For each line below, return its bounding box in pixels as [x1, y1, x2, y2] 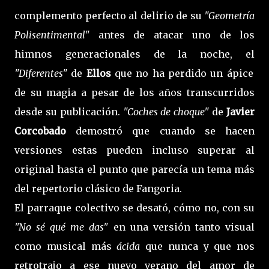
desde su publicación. [14, 105, 123, 118]
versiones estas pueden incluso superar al [14, 144, 255, 156]
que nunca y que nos [140, 240, 255, 252]
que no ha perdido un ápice [115, 67, 253, 79]
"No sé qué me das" [14, 220, 109, 233]
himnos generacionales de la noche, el [14, 47, 255, 60]
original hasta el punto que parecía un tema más [14, 163, 255, 175]
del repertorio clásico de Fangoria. [14, 182, 182, 195]
